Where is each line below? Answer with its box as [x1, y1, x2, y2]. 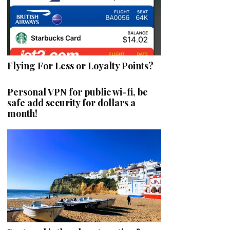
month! [7, 107, 37, 120]
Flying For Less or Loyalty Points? [7, 59, 154, 72]
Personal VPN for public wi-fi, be [7, 85, 148, 98]
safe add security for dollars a [7, 96, 136, 109]
